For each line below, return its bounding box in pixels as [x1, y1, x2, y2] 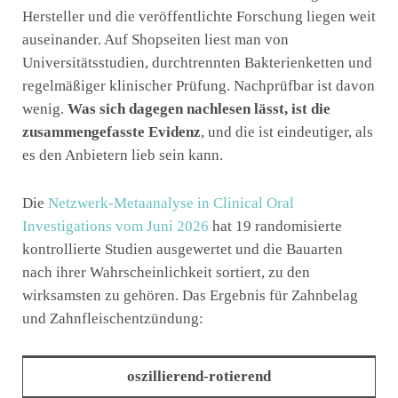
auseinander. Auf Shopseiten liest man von [22, 31, 289, 49]
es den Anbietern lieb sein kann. [22, 147, 223, 164]
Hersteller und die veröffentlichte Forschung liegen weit [22, 8, 376, 26]
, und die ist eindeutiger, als [201, 123, 373, 141]
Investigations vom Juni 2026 [22, 217, 209, 235]
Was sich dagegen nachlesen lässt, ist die [68, 100, 330, 118]
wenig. [22, 100, 68, 118]
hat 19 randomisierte [209, 217, 342, 235]
